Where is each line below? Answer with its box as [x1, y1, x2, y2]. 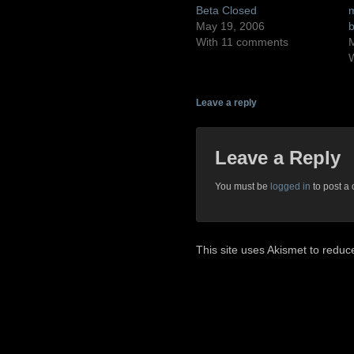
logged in [269, 181, 311, 193]
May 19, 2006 [196, 19, 265, 32]
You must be [214, 181, 270, 193]
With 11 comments [196, 35, 288, 48]
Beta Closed [196, 3, 257, 17]
